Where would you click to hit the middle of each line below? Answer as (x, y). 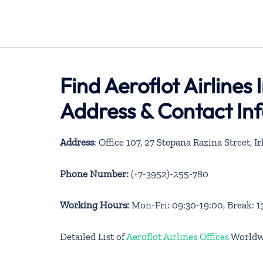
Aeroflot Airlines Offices (178, 236)
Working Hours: (95, 205)
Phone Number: (94, 173)
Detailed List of (93, 236)
